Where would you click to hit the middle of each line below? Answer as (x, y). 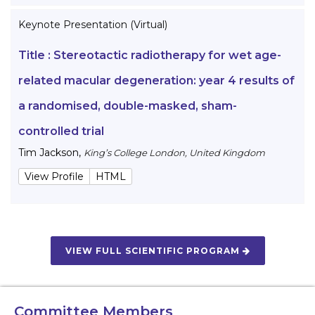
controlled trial (61, 131)
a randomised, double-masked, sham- (128, 106)
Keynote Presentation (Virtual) (93, 25)
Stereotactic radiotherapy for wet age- (167, 56)
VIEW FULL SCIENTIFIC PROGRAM (154, 251)
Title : (36, 56)
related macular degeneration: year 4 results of (156, 81)
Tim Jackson (49, 153)
